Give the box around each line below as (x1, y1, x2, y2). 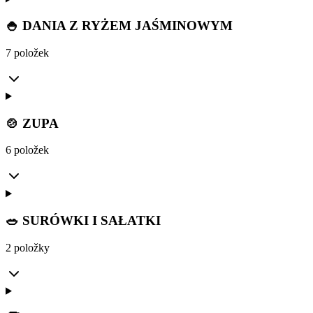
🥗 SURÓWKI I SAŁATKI (6, 213, 161, 228)
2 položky (6, 241, 50, 254)
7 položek (6, 46, 49, 59)
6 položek (6, 144, 49, 156)
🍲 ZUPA (6, 115, 59, 131)
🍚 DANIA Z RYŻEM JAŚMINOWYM (6, 18, 233, 34)
